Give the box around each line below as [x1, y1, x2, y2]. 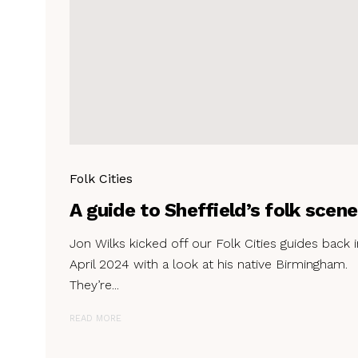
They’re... [70, 276, 119, 292]
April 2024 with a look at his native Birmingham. [70, 256, 348, 272]
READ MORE [70, 312, 121, 324]
